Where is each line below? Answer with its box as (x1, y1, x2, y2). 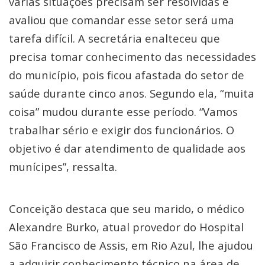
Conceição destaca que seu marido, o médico (9, 201, 244, 216)
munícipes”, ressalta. (9, 159, 117, 174)
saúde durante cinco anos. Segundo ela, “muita (9, 86, 254, 101)
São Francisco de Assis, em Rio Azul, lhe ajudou (9, 238, 253, 253)
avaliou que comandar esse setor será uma (9, 12, 234, 27)
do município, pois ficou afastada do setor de (9, 67, 244, 82)
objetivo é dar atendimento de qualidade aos (9, 141, 245, 156)
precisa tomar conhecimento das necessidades (9, 49, 256, 64)
